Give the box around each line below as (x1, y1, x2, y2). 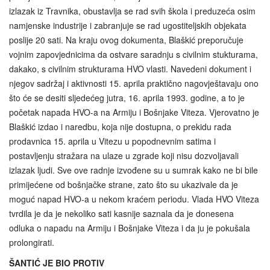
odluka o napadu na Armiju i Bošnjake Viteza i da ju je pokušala (9, 221, 250, 234)
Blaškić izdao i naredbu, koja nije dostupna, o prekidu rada (9, 120, 231, 133)
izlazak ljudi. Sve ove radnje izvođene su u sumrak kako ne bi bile (9, 163, 258, 176)
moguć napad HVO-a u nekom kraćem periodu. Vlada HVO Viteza (9, 192, 259, 205)
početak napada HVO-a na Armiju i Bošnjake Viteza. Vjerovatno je (9, 105, 259, 118)
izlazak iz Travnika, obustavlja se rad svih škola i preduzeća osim (9, 4, 256, 17)
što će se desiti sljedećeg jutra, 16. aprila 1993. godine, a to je (9, 91, 245, 104)
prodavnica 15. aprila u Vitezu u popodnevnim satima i (9, 134, 216, 147)
